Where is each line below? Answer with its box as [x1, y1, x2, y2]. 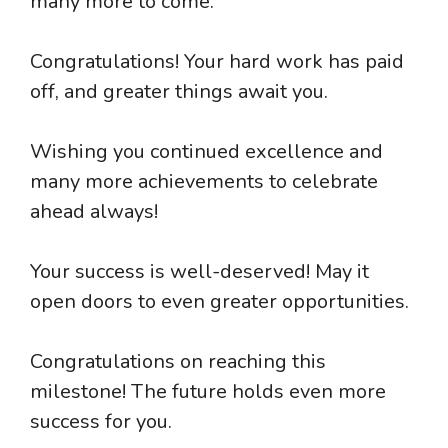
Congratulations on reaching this [30, 348, 326, 376]
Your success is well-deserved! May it [30, 258, 369, 286]
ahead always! [30, 198, 158, 226]
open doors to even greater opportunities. [30, 288, 409, 316]
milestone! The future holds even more [30, 378, 386, 406]
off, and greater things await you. [30, 78, 328, 106]
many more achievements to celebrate [30, 168, 378, 196]
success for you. [30, 408, 172, 436]
